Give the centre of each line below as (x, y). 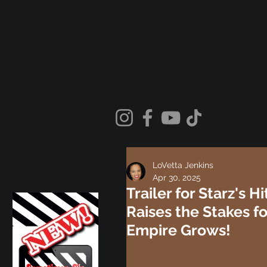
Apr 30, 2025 (177, 177)
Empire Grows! (178, 230)
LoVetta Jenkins (183, 165)
